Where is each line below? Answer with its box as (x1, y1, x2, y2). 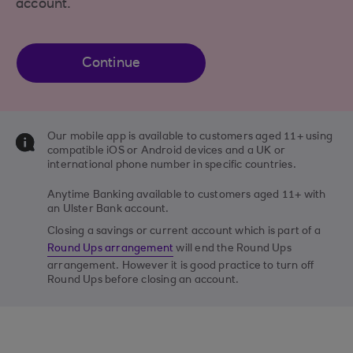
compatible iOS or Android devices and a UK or (47, 145, 285, 157)
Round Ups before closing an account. (47, 274, 240, 286)
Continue (81, 56, 141, 71)
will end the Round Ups (173, 243, 292, 255)
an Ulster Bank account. (47, 203, 169, 215)
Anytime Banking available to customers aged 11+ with (47, 189, 326, 201)
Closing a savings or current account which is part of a (47, 225, 321, 237)
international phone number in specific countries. (47, 159, 296, 171)
